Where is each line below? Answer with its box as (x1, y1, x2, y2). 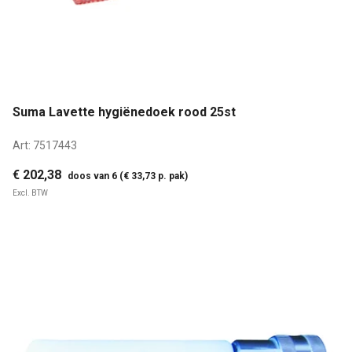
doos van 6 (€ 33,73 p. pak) (68, 170, 188, 181)
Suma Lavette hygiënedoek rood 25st (13, 104, 236, 120)
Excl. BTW (13, 188, 48, 197)
